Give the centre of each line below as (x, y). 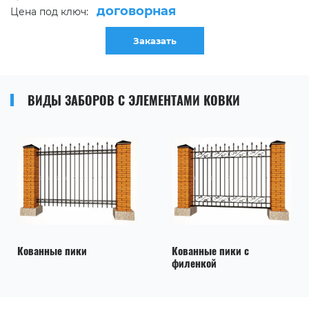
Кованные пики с (210, 251)
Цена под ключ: (53, 11)
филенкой (194, 263)
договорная (136, 11)
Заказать (154, 40)
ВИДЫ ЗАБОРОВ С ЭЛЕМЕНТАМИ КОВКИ (134, 100)
